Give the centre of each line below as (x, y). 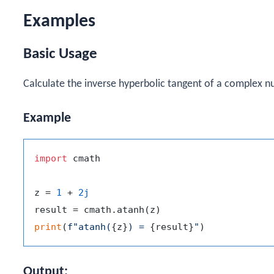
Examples (59, 22)
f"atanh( (89, 227)
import (51, 158)
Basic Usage (60, 54)
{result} (172, 227)
